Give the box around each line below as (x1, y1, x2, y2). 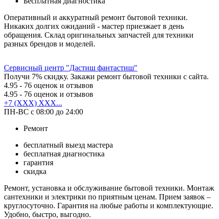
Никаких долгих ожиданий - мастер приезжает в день (4, 22, 184, 30)
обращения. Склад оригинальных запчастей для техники (4, 30, 194, 39)
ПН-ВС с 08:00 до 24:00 (4, 107, 83, 116)
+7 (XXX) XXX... (4, 98, 62, 107)
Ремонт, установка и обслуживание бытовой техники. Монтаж (4, 183, 214, 192)
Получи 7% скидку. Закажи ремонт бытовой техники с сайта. (4, 72, 209, 81)
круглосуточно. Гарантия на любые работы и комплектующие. (4, 201, 213, 210)
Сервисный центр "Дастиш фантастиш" (4, 63, 137, 72)
